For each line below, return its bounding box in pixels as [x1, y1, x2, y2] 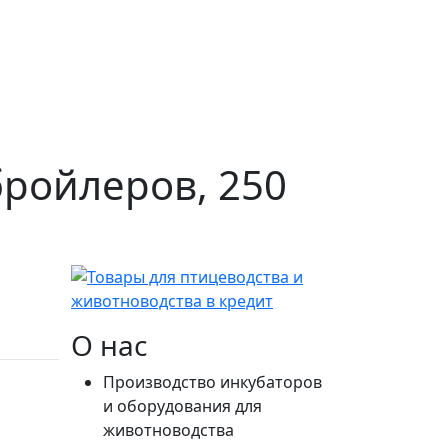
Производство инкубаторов [103, 371, 322, 393]
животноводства [103, 419, 234, 441]
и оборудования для [103, 395, 262, 417]
